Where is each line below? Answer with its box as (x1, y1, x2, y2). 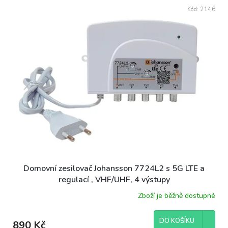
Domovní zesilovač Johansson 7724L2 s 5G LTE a (23, 163, 205, 175)
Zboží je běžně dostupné (138, 190, 215, 201)
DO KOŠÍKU (159, 216, 194, 226)
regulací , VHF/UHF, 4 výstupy (58, 174, 170, 186)
